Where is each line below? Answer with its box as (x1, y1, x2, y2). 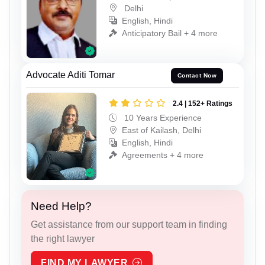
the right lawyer (31, 234, 95, 244)
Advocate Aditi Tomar (26, 69, 115, 80)
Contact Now (177, 72, 217, 79)
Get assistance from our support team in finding (31, 219, 227, 230)
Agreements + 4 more (122, 150, 203, 160)
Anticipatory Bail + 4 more (122, 28, 218, 38)
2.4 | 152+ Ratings (173, 99, 232, 108)
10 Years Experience (122, 112, 202, 122)
